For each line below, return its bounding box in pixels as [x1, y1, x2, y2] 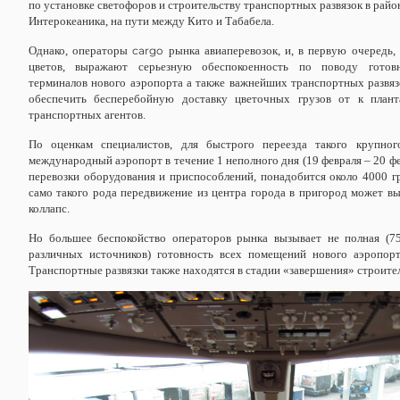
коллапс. [29, 202, 70, 216]
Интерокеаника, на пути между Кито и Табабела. [29, 14, 274, 29]
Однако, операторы [29, 44, 133, 58]
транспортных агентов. [29, 108, 146, 122]
